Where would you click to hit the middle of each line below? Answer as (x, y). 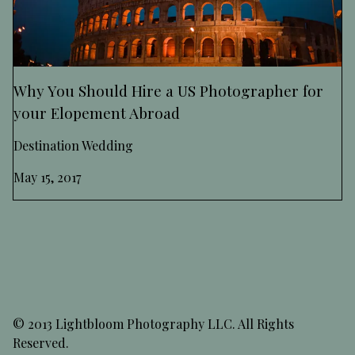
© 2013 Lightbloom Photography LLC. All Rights (153, 324)
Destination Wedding (73, 146)
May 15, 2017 (47, 177)
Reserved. (41, 343)
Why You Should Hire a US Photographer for (168, 91)
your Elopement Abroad (97, 113)
